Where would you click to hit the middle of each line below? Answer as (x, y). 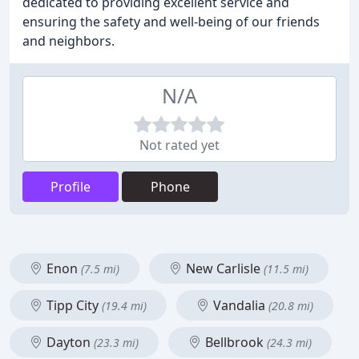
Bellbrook (234, 342)
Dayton (69, 342)
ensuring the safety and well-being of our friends (171, 22)
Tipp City (73, 305)
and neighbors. (69, 41)
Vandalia (239, 305)
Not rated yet (179, 145)
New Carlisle (223, 268)
